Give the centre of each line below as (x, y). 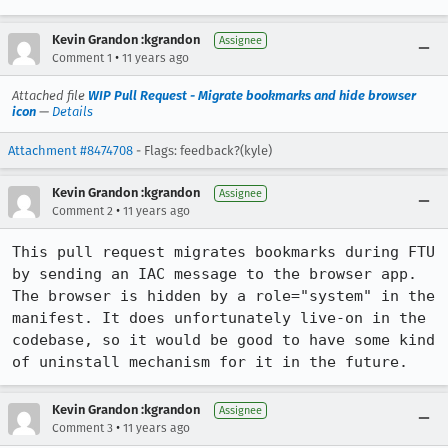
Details (72, 111)
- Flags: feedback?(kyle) (202, 150)
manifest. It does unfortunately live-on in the (219, 318)
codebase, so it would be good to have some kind (223, 340)
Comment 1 (82, 58)
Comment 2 (82, 211)
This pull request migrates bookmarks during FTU (223, 252)
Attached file (50, 95)
